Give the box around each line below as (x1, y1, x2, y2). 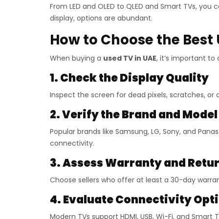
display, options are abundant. (50, 13, 153, 23)
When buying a (50, 53, 103, 63)
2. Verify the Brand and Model (50, 107, 218, 122)
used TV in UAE (103, 53, 156, 63)
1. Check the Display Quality (50, 70, 209, 86)
